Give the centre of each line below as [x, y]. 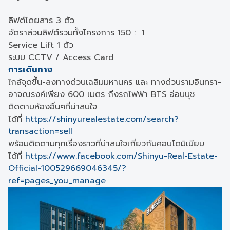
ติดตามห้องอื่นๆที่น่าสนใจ [53, 107]
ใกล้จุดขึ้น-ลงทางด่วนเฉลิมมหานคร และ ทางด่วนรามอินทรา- [115, 82]
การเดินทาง [30, 70]
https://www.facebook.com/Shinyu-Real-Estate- [121, 156]
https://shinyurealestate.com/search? [102, 119]
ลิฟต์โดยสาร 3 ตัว [41, 21]
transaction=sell [40, 131]
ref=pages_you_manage [57, 181]
